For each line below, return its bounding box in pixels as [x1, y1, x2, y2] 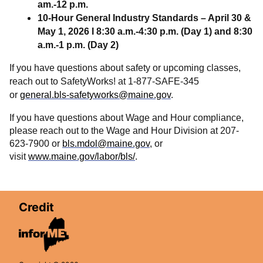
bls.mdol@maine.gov [62, 138, 150, 149]
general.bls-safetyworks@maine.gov [20, 89, 171, 100]
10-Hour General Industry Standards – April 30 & [38, 12, 251, 23]
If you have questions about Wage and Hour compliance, [9, 112, 244, 123]
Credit [19, 200, 54, 214]
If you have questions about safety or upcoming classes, [9, 62, 241, 73]
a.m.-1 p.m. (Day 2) [38, 39, 121, 50]
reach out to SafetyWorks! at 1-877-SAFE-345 [9, 76, 199, 86]
